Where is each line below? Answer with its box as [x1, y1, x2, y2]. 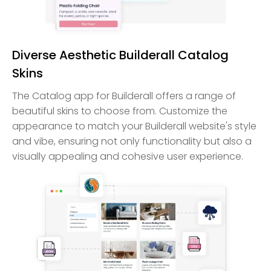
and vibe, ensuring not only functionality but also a [12, 134, 252, 148]
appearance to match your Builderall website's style [12, 119, 256, 133]
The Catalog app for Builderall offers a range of [12, 88, 236, 103]
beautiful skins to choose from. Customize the [12, 103, 227, 118]
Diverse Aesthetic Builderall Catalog [12, 46, 229, 64]
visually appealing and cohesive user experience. [12, 149, 243, 163]
